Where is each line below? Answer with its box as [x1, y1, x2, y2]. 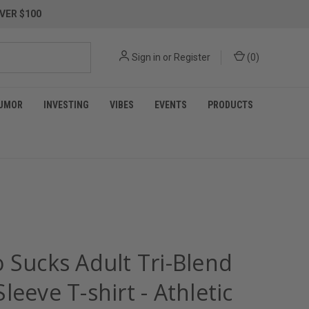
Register [174, 52, 210, 63]
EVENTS [154, 99, 187, 110]
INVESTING [43, 99, 89, 110]
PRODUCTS [208, 99, 253, 110]
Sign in [132, 52, 161, 63]
